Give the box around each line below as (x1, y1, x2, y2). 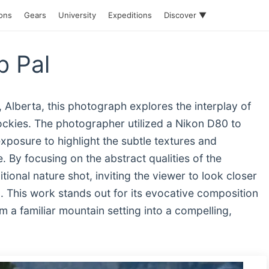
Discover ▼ (164, 10, 207, 20)
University (58, 10, 96, 20)
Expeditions (108, 10, 152, 20)
